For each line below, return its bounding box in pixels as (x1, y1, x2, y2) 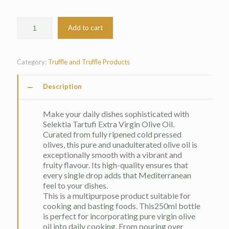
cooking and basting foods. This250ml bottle (43, 201, 200, 211)
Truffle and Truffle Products (48, 58, 130, 66)
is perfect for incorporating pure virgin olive (43, 211, 195, 221)
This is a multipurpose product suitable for (43, 191, 191, 201)
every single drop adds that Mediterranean (43, 170, 191, 180)
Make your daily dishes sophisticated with (43, 109, 189, 119)
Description (43, 82, 82, 91)
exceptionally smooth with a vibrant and (43, 150, 182, 160)
